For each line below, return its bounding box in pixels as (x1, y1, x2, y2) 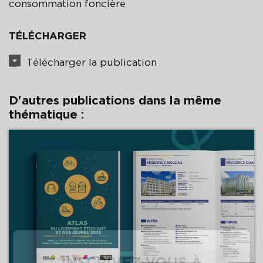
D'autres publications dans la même (9, 93, 221, 107)
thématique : (9, 107, 84, 121)
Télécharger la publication (26, 56, 157, 68)
